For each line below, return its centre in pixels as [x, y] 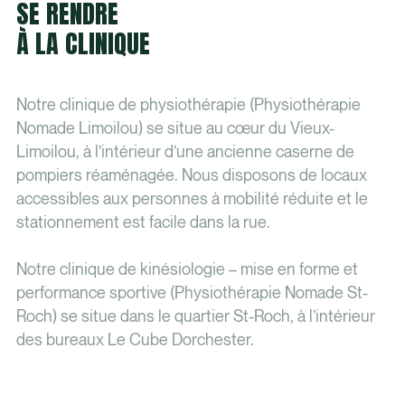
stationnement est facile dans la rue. [143, 223]
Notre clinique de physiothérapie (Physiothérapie [188, 106]
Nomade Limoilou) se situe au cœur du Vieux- [175, 129]
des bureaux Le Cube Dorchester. [135, 341]
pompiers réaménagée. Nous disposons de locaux [191, 176]
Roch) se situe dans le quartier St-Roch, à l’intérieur [195, 317]
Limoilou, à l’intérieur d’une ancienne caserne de [185, 153]
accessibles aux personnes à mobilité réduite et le [192, 200]
